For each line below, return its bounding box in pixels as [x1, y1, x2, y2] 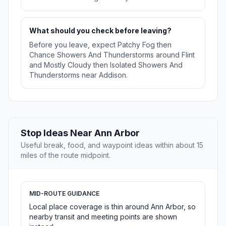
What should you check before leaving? [29, 26, 172, 35]
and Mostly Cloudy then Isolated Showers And [29, 61, 183, 70]
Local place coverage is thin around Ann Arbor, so [29, 202, 196, 211]
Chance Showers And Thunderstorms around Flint [29, 50, 195, 60]
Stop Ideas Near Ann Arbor [21, 128, 140, 139]
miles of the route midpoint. [21, 151, 110, 160]
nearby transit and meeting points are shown [29, 212, 177, 221]
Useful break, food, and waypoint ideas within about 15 [21, 141, 203, 150]
